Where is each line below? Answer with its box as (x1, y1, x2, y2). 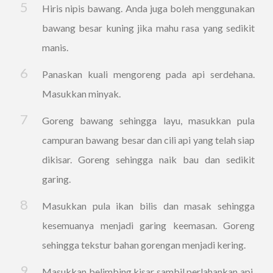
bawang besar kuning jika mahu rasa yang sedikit (42, 22, 255, 34)
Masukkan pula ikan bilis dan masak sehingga (42, 200, 255, 211)
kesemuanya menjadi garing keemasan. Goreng (42, 219, 255, 231)
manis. (42, 41, 68, 53)
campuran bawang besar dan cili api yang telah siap (42, 134, 255, 146)
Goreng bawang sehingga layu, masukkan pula (42, 115, 255, 126)
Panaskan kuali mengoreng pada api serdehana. (42, 68, 255, 80)
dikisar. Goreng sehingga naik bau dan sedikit (42, 154, 255, 165)
